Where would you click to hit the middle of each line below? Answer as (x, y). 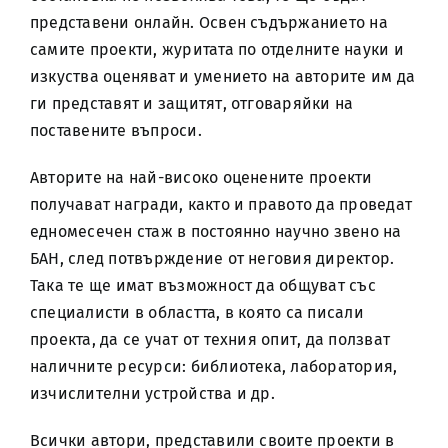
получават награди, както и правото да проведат (221, 204)
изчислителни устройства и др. (152, 393)
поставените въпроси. (115, 130)
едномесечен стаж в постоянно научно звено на (215, 231)
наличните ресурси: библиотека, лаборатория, (213, 366)
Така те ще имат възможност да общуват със (202, 285)
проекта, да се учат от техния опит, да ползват (210, 339)
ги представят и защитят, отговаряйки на (191, 103)
